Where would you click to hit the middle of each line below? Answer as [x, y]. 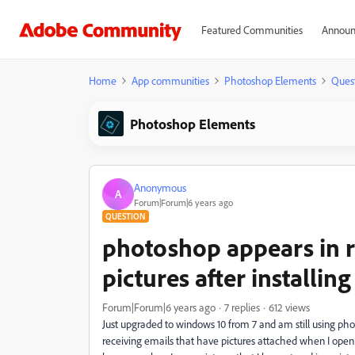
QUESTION [126, 216]
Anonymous [160, 187]
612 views [289, 307]
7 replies [242, 307]
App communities [170, 80]
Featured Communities [252, 30]
